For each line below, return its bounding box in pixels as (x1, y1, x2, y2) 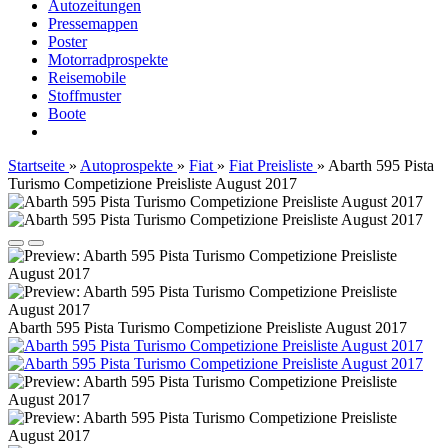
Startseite (8, 157, 65, 174)
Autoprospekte (80, 157, 173, 174)
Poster (48, 33, 87, 50)
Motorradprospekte (48, 51, 168, 68)
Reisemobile (48, 69, 126, 86)
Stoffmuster (48, 87, 121, 104)
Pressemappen (48, 15, 138, 32)
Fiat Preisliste (229, 157, 313, 174)
